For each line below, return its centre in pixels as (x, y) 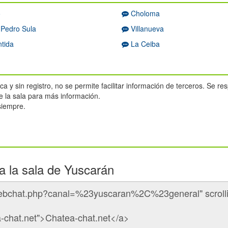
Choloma (144, 13)
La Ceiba (144, 44)
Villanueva (146, 29)
